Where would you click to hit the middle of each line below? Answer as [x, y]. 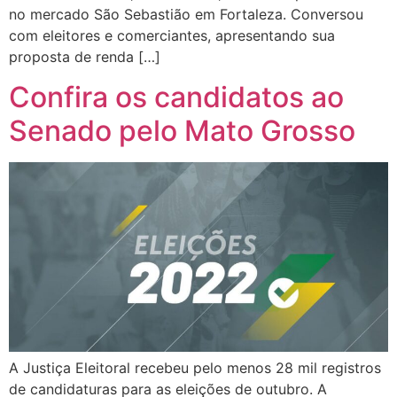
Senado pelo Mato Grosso [182, 130]
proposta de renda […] [85, 57]
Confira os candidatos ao [176, 97]
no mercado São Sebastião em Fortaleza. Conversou [186, 15]
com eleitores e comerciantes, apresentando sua [172, 36]
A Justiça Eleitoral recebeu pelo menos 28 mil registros [195, 367]
